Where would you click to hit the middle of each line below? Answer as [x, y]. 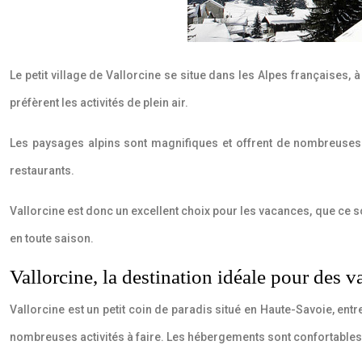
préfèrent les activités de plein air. [99, 103]
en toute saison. [52, 238]
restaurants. [42, 170]
